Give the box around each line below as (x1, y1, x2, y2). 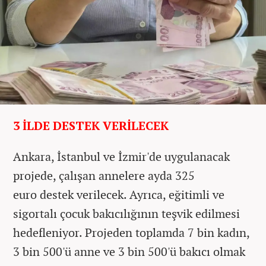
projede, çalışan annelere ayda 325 (13, 167, 195, 183)
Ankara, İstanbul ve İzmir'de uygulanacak (13, 148, 230, 164)
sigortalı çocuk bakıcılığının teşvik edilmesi (13, 205, 240, 221)
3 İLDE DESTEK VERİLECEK (13, 117, 169, 134)
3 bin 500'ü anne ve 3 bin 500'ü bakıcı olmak (13, 243, 245, 259)
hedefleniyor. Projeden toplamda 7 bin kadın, (13, 224, 249, 240)
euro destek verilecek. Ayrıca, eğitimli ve (13, 186, 224, 202)
